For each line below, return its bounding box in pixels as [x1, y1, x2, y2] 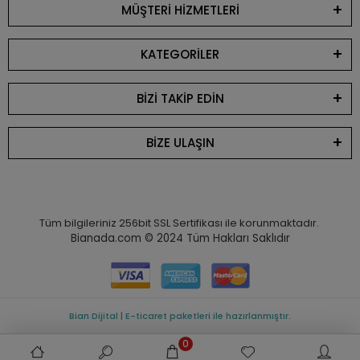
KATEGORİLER [141, 46, 219, 63]
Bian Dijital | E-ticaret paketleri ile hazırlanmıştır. [69, 309, 291, 323]
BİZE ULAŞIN [145, 134, 215, 152]
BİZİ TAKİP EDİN [136, 90, 224, 108]
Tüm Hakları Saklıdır [186, 231, 290, 247]
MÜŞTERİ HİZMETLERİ [121, 2, 239, 19]
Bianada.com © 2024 [70, 231, 186, 247]
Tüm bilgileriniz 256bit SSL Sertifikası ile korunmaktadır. [39, 215, 321, 231]
